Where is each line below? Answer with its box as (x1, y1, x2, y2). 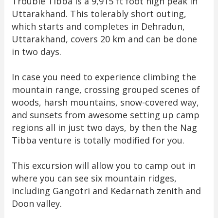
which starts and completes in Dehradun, (11, 20, 185, 32)
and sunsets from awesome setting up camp (11, 109, 200, 121)
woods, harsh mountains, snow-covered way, (11, 96, 199, 108)
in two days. (11, 45, 64, 57)
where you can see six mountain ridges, (11, 172, 177, 184)
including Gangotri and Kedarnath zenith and (11, 184, 201, 197)
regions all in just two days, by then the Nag (11, 121, 197, 133)
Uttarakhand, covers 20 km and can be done (11, 33, 197, 45)
